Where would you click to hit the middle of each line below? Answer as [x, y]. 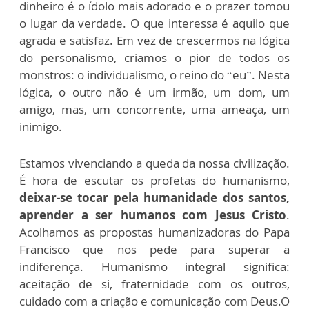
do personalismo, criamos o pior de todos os [154, 58]
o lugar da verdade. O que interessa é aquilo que [154, 23]
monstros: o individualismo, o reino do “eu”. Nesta [154, 75]
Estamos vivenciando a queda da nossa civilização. [154, 163]
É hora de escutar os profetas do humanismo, [154, 181]
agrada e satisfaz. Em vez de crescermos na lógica [154, 41]
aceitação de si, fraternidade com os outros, [154, 284]
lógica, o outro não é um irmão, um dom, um [154, 92]
